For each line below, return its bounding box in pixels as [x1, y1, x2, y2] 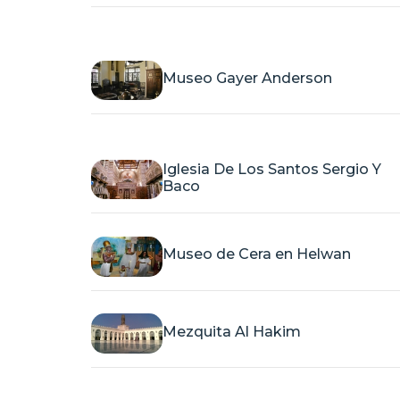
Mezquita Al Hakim [162, 322, 301, 340]
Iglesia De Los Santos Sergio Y [162, 160, 381, 178]
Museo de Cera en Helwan [162, 246, 351, 263]
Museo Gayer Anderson [162, 70, 332, 87]
